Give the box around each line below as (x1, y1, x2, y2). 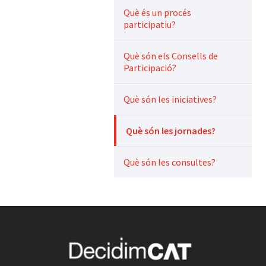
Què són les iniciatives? (123, 93, 217, 106)
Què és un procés (123, 7, 191, 19)
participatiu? (123, 18, 176, 31)
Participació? (123, 62, 176, 74)
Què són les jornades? (126, 125, 216, 137)
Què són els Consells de (123, 50, 218, 62)
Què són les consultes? (123, 156, 216, 169)
